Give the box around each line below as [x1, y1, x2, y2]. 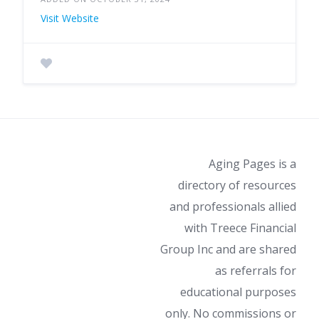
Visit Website [41, 11, 99, 25]
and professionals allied [169, 199, 296, 214]
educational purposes [180, 284, 296, 300]
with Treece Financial [184, 220, 296, 236]
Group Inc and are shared [160, 241, 296, 257]
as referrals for [215, 263, 296, 278]
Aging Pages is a [209, 156, 296, 172]
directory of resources [178, 177, 296, 193]
